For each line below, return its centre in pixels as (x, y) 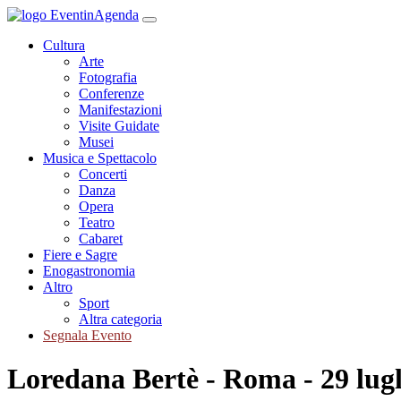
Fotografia (108, 77)
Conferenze (111, 94)
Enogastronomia (89, 271)
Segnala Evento (87, 335)
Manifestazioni (120, 110)
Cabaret (101, 239)
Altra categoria (120, 319)
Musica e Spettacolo (100, 158)
